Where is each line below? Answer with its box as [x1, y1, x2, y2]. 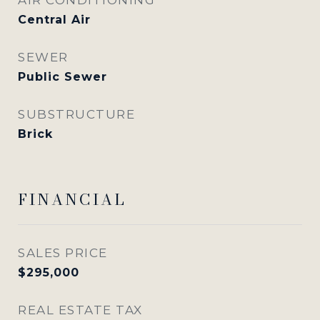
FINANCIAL [18, 187, 126, 211]
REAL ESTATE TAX [18, 302, 143, 317]
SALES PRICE [18, 245, 108, 260]
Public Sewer [18, 69, 107, 84]
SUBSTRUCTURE [18, 106, 135, 121]
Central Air [18, 12, 91, 26]
